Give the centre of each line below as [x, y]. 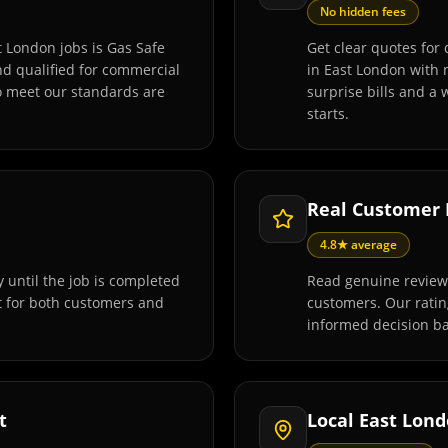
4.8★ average [358, 244]
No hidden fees [363, 11]
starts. [328, 113]
